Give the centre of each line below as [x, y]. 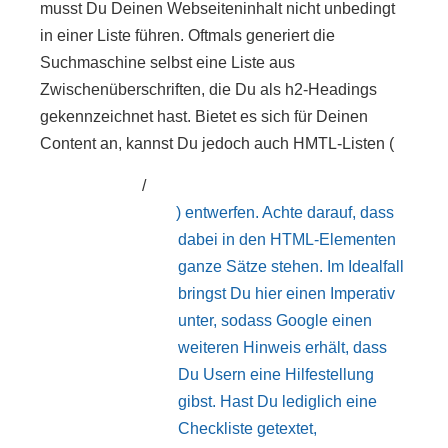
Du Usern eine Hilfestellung [276, 374]
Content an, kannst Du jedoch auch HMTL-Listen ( [217, 144]
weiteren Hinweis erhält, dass [282, 347]
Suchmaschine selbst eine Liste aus [167, 63]
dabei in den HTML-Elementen [287, 239]
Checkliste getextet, [247, 428]
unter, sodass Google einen [275, 320]
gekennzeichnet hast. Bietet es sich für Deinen [204, 117]
